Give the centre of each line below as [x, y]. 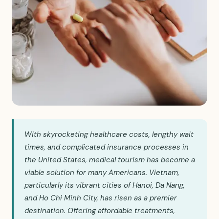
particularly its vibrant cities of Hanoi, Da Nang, [105, 185]
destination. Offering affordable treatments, [100, 211]
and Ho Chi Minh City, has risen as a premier [101, 198]
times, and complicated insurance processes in [107, 147]
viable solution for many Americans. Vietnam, [102, 173]
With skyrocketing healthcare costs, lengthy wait [109, 134]
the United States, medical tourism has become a [110, 160]
